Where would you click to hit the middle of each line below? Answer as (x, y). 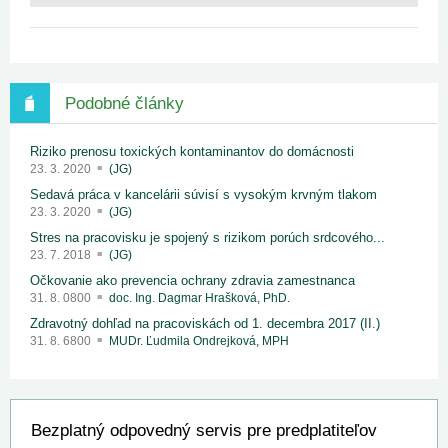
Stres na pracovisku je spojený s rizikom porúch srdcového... (207, 238)
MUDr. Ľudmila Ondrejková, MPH (199, 341)
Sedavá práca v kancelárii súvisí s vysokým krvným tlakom (203, 195)
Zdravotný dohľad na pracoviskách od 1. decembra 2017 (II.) (205, 324)
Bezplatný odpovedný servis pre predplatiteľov (204, 431)
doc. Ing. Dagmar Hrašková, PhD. (199, 298)
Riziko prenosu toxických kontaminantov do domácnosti (192, 152)
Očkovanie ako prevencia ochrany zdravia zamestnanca (192, 281)
